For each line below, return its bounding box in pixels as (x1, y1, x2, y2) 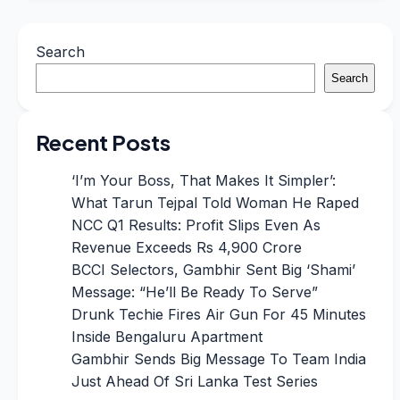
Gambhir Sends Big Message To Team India (71, 350, 366, 369)
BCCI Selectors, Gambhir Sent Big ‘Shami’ (71, 261, 355, 279)
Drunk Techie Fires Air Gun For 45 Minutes (71, 305, 366, 324)
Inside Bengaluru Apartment (71, 328, 262, 346)
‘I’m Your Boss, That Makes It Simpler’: (71, 171, 336, 190)
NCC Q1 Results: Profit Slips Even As (71, 216, 321, 235)
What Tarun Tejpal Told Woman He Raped (71, 194, 359, 212)
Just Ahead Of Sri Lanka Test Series (71, 372, 318, 391)
